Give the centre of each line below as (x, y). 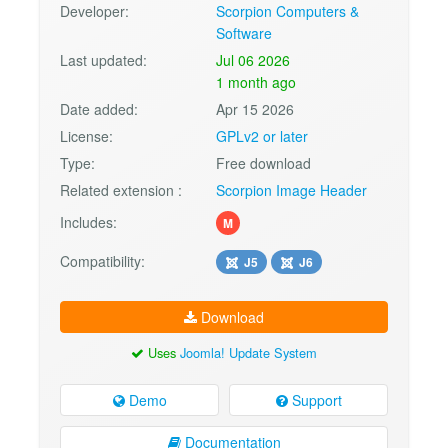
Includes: (88, 221)
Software (244, 32)
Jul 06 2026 (253, 59)
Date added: (99, 108)
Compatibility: (102, 260)
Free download (264, 162)
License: (86, 135)
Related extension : (121, 189)
